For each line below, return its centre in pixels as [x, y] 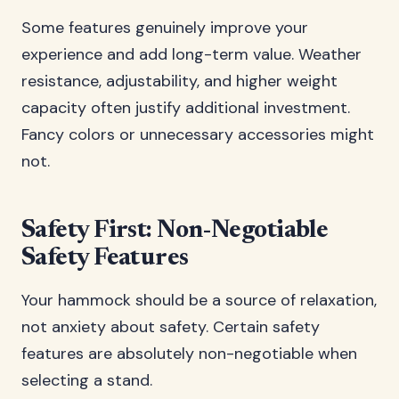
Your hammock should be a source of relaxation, [199, 300]
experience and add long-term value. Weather [191, 54]
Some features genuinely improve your [165, 28]
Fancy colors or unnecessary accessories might [198, 134]
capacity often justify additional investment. [186, 108]
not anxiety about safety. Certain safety [171, 327]
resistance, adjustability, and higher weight [179, 81]
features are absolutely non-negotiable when [189, 354]
